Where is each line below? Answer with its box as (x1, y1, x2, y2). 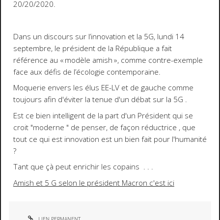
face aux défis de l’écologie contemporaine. (13, 66, 161, 77)
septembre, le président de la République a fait (13, 43, 172, 54)
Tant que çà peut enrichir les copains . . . (13, 162, 153, 172)
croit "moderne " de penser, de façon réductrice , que (13, 122, 195, 133)
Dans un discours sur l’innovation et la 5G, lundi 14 (13, 31, 184, 42)
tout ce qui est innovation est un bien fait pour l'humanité (13, 134, 207, 144)
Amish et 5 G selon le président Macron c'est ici (13, 177, 174, 188)
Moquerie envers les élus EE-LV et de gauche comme (13, 82, 193, 93)
